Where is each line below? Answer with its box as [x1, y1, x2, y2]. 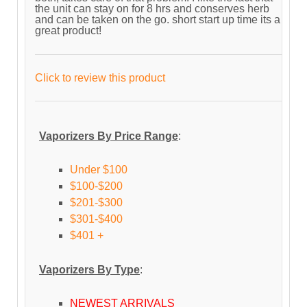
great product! [35, 25, 101, 37]
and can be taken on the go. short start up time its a [35, 14, 280, 26]
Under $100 [70, 164, 127, 176]
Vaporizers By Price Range [39, 130, 178, 142]
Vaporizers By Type [39, 263, 140, 275]
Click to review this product [35, 71, 165, 84]
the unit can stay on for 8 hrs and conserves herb [35, 3, 269, 15]
